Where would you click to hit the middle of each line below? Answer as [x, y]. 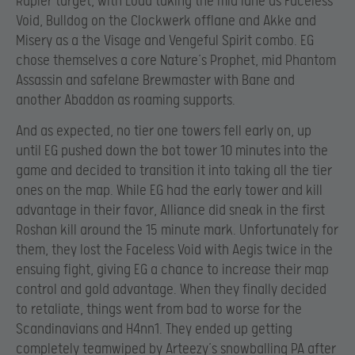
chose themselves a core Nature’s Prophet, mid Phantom [176, 61]
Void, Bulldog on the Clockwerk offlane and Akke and [166, 21]
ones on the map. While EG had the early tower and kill [169, 191]
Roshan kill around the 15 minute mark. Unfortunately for [177, 231]
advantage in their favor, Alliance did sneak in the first [170, 211]
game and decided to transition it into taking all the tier [174, 171]
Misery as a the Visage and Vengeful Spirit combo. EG [165, 41]
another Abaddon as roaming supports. [126, 101]
